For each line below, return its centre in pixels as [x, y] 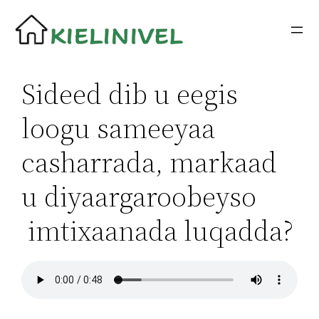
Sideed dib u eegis [130, 94]
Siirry [20, 15]
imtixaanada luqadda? [158, 231]
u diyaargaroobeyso [139, 197]
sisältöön [32, 35]
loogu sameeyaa [119, 129]
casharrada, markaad [150, 163]
